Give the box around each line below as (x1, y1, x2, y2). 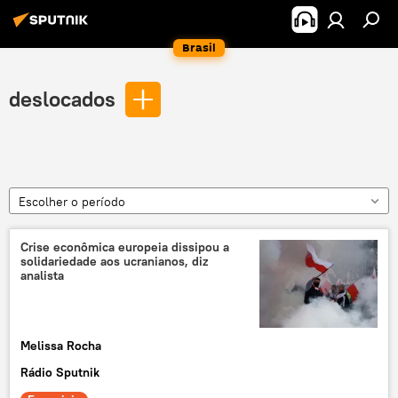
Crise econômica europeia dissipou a (20, 239, 229, 255)
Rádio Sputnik (20, 364, 99, 381)
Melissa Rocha (20, 338, 101, 354)
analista (20, 267, 64, 283)
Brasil (182, 39, 216, 56)
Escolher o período (19, 194, 125, 210)
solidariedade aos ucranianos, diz (20, 253, 208, 269)
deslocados (9, 85, 115, 112)
